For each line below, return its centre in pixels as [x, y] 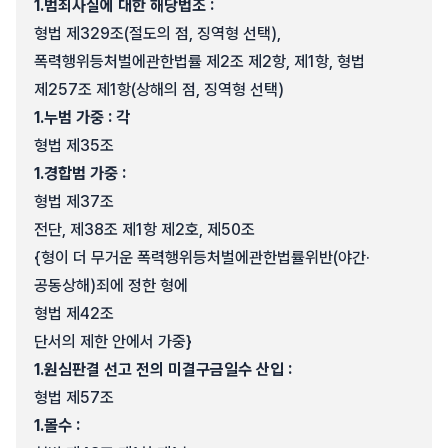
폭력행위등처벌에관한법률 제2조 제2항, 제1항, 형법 [199, 61]
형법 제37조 [74, 201]
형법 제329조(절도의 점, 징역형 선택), [157, 33]
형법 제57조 [74, 397]
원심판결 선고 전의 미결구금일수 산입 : [168, 369]
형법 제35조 [74, 145]
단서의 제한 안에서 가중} [113, 341]
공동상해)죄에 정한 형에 [111, 285]
